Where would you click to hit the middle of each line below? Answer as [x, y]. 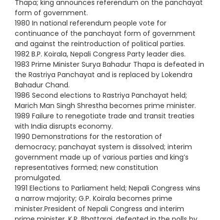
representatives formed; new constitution [86, 167]
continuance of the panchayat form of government [105, 33]
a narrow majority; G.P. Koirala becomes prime [94, 198]
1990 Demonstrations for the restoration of [88, 136]
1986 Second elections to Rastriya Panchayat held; [101, 95]
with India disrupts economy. [64, 126]
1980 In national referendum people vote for [91, 23]
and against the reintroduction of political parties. [100, 43]
